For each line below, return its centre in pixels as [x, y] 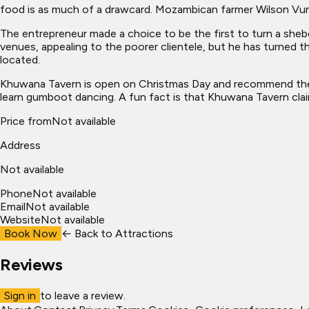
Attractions [144, 233]
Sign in [20, 295]
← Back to [88, 233]
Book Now [31, 233]
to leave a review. [83, 295]
